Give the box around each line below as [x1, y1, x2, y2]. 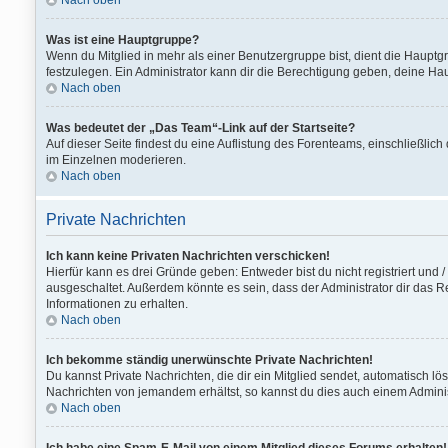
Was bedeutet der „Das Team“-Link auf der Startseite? [46, 121, 355, 135]
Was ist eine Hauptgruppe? [46, 33, 199, 47]
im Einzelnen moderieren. [46, 153, 186, 167]
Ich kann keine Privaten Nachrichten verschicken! [46, 249, 330, 263]
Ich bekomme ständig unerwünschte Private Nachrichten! [46, 353, 373, 367]
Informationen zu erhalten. [46, 297, 188, 311]
